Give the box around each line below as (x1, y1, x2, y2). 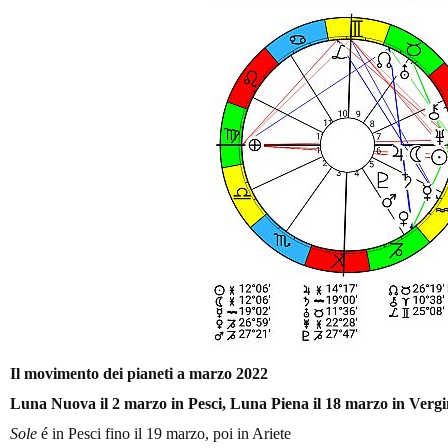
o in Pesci (159, 394, 222, 412)
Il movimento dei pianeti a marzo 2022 (10, 364, 268, 382)
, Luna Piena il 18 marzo (222, 394, 388, 412)
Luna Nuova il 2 (10, 394, 120, 412)
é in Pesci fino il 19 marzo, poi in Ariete (37, 424, 291, 442)
